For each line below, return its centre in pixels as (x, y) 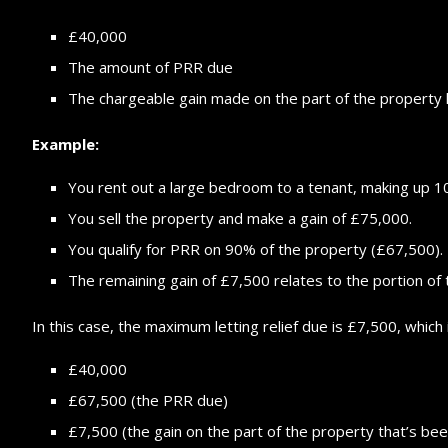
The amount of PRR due (150, 66)
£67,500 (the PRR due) (148, 399)
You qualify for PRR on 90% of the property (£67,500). (255, 248)
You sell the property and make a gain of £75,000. (240, 217)
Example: (65, 143)
